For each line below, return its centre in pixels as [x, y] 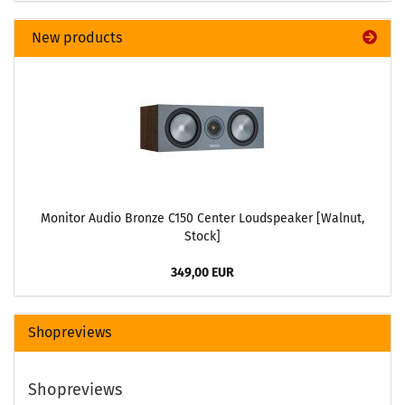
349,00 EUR [202, 273]
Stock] [202, 236]
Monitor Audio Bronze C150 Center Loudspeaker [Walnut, [202, 218]
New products [75, 38]
